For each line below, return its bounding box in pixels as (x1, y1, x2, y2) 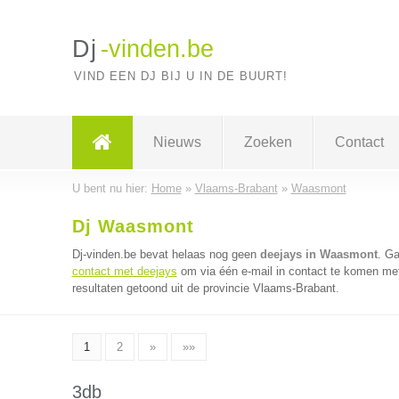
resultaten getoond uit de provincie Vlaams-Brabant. (71, 281, 339, 295)
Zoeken (243, 134, 292, 150)
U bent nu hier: (71, 182, 151, 195)
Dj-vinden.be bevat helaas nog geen (71, 248, 260, 261)
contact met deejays (71, 265, 177, 278)
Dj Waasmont (71, 216, 194, 236)
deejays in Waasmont (259, 248, 378, 261)
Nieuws (152, 134, 201, 150)
